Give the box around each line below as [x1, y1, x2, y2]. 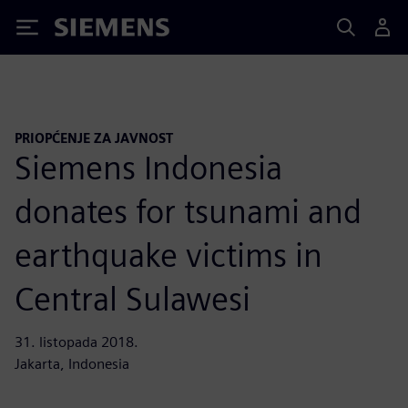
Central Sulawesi [15, 278, 250, 319]
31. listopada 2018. [15, 332, 138, 351]
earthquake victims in [15, 234, 322, 275]
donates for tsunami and [15, 190, 362, 231]
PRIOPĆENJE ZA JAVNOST [15, 130, 173, 146]
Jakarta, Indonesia [15, 354, 129, 372]
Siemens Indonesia [15, 147, 282, 188]
